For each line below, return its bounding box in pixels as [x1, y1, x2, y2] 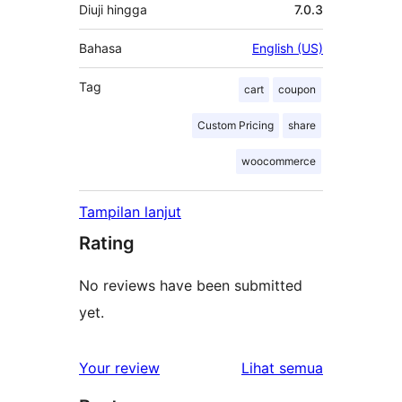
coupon [278, 83, 316, 97]
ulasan [322, 358, 365, 377]
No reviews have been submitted [79, 276, 302, 295]
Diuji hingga [79, 2, 147, 18]
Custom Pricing [197, 118, 274, 133]
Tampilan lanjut [79, 203, 181, 222]
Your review [79, 359, 160, 378]
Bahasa [79, 40, 122, 57]
